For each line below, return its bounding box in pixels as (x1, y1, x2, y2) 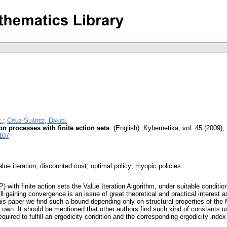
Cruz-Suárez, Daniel (7, 117, 67, 125)
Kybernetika (143, 124, 178, 132)
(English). (113, 124, 141, 132)
